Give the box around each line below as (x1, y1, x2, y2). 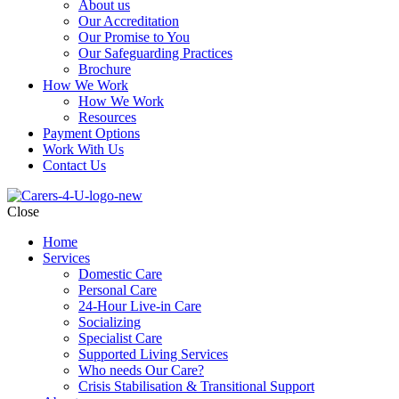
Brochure (78, 61, 131, 77)
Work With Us (43, 142, 124, 157)
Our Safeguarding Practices (78, 45, 232, 61)
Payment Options (43, 126, 140, 141)
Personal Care (78, 282, 157, 297)
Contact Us (43, 158, 106, 173)
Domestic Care (78, 266, 162, 281)
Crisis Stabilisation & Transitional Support (78, 379, 314, 394)
